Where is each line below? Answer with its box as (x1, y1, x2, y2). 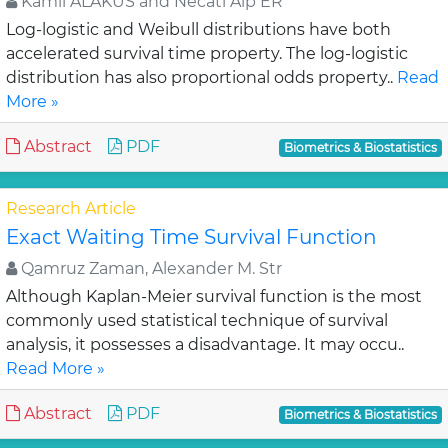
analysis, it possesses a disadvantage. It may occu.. (6, 335, 404, 354)
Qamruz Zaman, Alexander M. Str (17, 259, 282, 278)
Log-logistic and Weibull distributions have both (6, 20, 391, 39)
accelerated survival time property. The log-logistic (6, 44, 408, 63)
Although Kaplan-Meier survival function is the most (6, 287, 422, 306)
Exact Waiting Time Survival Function (6, 225, 377, 249)
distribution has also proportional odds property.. (6, 68, 397, 87)
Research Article (6, 199, 136, 218)
